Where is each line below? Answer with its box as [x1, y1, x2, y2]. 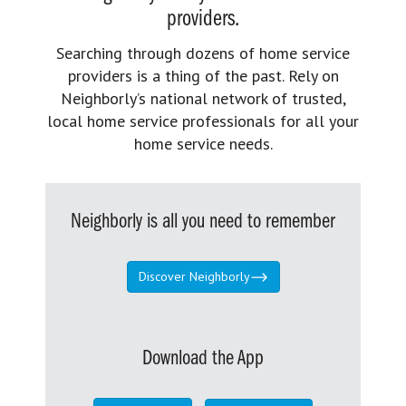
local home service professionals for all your [47, 110, 359, 131]
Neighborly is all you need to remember [71, 210, 335, 233]
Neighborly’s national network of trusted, [60, 87, 346, 109]
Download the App [142, 348, 264, 371]
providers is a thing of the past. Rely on [67, 64, 339, 86]
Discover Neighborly [138, 267, 250, 285]
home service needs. [133, 132, 273, 154]
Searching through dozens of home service [56, 42, 350, 63]
